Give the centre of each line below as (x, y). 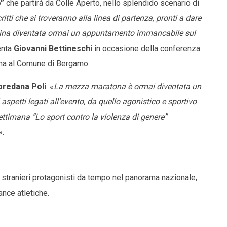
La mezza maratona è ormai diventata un (127, 87)
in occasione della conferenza (146, 49)
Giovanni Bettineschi (53, 49)
